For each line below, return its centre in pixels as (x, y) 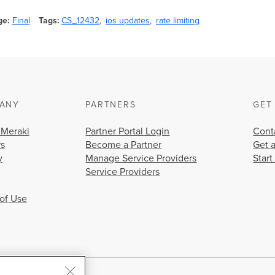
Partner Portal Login (128, 131)
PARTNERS (111, 104)
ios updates (128, 21)
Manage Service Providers (141, 158)
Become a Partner (124, 145)
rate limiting (178, 21)
